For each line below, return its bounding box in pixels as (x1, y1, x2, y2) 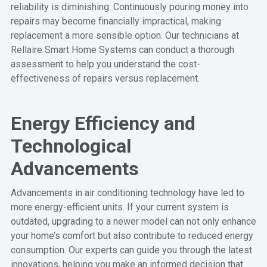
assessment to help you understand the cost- (10, 58, 200, 70)
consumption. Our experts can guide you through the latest (10, 244, 252, 256)
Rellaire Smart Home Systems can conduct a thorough (10, 44, 234, 55)
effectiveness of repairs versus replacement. (10, 72, 200, 84)
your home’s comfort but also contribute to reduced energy (10, 229, 253, 241)
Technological (10, 134, 131, 157)
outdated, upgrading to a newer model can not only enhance (10, 215, 256, 227)
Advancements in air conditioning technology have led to (10, 187, 244, 198)
